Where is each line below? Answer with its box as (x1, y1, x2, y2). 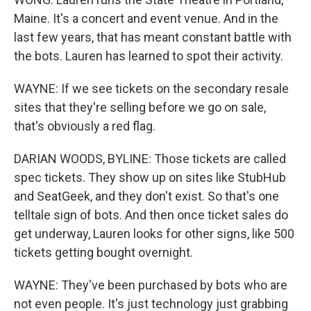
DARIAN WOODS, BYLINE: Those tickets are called (14, 151, 286, 166)
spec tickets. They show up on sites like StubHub (14, 170, 286, 185)
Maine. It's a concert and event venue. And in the (14, 11, 278, 26)
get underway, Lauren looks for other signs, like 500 (14, 226, 294, 241)
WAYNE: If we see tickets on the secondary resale (14, 81, 289, 96)
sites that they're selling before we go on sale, (14, 100, 266, 115)
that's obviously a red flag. (14, 119, 155, 133)
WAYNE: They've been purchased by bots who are (14, 278, 287, 292)
